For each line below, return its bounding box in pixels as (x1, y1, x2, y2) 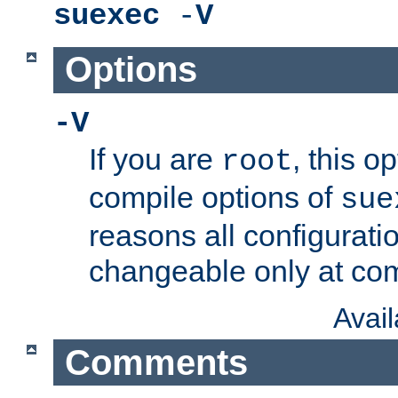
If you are (89, 142, 221, 177)
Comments (64, 342, 248, 382)
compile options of (89, 180, 340, 215)
